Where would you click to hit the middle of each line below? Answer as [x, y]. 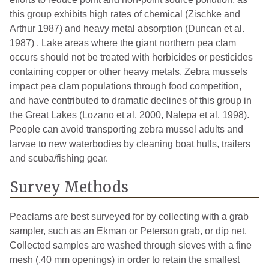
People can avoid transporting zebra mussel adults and [126, 129]
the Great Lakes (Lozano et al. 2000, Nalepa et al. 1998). [129, 115]
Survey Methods [69, 187]
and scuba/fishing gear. [59, 158]
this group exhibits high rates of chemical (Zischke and [125, 14]
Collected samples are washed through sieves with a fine [131, 245]
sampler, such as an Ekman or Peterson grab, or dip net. [128, 231]
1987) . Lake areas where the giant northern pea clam [123, 43]
